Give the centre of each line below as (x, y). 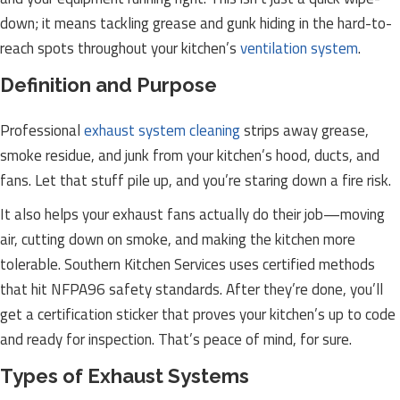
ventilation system (299, 48)
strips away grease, (304, 130)
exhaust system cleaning (162, 130)
